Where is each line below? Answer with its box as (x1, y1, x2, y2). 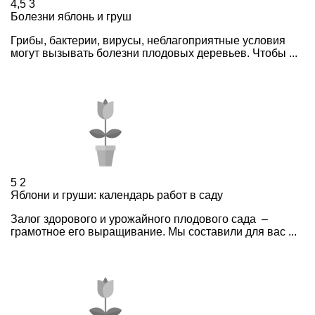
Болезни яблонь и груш (11, 10, 131, 22)
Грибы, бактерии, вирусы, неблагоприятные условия (11, 34, 285, 46)
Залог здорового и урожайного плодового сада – (11, 212, 268, 225)
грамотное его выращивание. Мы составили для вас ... (11, 225, 297, 238)
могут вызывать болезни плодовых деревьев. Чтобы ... (11, 46, 297, 59)
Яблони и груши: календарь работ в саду (11, 188, 223, 201)
